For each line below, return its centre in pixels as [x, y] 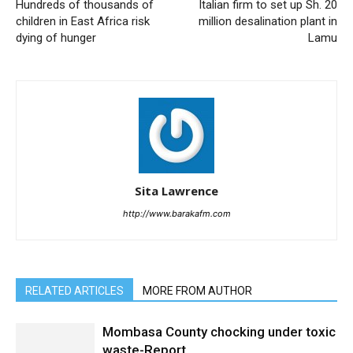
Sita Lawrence [176, 191]
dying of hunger [56, 38]
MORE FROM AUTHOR [197, 291]
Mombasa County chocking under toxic [219, 332]
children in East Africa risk [83, 21]
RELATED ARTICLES [74, 291]
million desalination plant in [268, 21]
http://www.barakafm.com [176, 214]
